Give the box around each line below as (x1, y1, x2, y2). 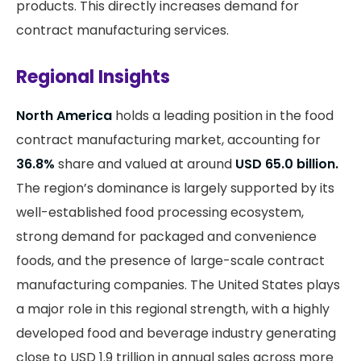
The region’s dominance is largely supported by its (16, 179, 334, 198)
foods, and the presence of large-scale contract (16, 251, 325, 271)
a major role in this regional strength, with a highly (16, 300, 330, 319)
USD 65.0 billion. (235, 155, 338, 174)
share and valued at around (55, 155, 235, 174)
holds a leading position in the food (112, 106, 334, 126)
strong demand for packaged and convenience (16, 227, 317, 247)
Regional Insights (16, 64, 170, 90)
